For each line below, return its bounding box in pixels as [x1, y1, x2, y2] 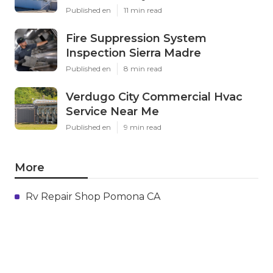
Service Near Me [66, 104, 159, 118]
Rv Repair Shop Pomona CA [26, 190, 160, 202]
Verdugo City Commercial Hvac [66, 90, 243, 104]
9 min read [124, 122, 161, 132]
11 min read [124, 5, 162, 15]
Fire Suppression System [66, 31, 207, 45]
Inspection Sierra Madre [66, 46, 201, 60]
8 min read [124, 63, 162, 73]
